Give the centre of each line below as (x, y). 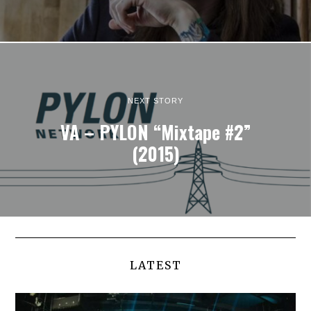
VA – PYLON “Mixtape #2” (155, 132)
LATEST (155, 265)
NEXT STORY (155, 100)
